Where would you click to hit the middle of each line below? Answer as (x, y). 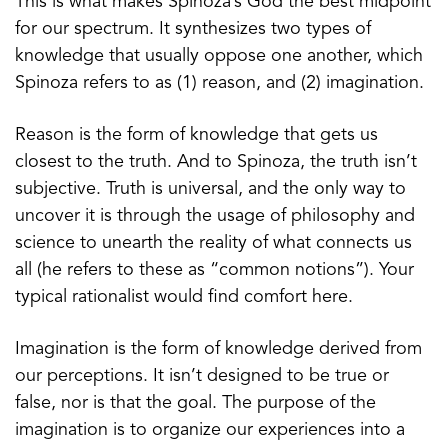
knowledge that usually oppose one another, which (219, 55)
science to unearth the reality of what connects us (213, 242)
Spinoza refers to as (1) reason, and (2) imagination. (219, 82)
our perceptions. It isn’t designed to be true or (202, 375)
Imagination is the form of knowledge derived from (218, 348)
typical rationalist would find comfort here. (184, 296)
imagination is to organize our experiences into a (210, 429)
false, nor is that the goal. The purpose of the (195, 402)
